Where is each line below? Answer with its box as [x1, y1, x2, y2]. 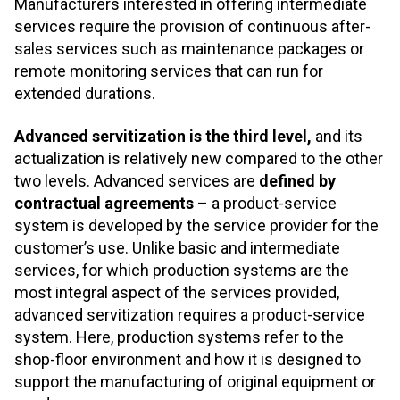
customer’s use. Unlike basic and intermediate [14, 237, 340, 257]
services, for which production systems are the [14, 260, 349, 279]
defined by [259, 171, 336, 190]
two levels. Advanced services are [14, 171, 259, 190]
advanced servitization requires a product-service [14, 304, 365, 324]
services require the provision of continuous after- [14, 17, 371, 37]
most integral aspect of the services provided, [14, 282, 339, 302]
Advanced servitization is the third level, [14, 126, 312, 146]
